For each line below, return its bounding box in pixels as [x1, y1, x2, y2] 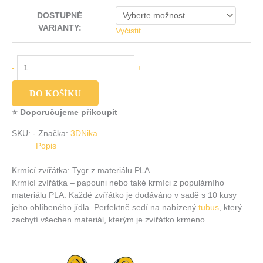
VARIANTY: [38, 23, 82, 33]
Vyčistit [115, 26, 141, 35]
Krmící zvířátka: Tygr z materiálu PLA [12, 166, 150, 175]
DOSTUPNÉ [37, 11, 82, 21]
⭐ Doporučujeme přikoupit [12, 108, 117, 117]
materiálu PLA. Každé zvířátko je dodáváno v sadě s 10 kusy [12, 190, 237, 200]
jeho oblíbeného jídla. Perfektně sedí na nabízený [12, 203, 198, 212]
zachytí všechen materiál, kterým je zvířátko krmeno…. [12, 215, 215, 224]
